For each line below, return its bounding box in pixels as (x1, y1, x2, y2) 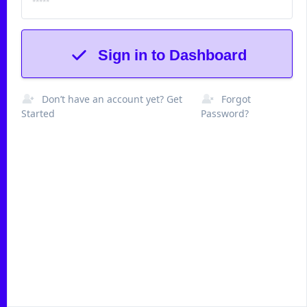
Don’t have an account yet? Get (42, 93, 182, 106)
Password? (201, 107, 249, 120)
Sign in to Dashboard (98, 47, 247, 64)
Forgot (221, 93, 251, 106)
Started (21, 107, 55, 120)
